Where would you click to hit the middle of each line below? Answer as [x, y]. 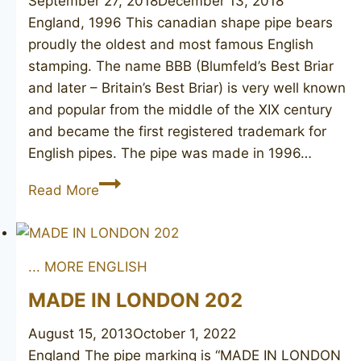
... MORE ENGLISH [88, 266]
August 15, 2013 [81, 333]
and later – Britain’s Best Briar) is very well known [187, 88]
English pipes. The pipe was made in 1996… [170, 154]
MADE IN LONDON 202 [135, 300]
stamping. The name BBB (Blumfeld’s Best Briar [181, 66]
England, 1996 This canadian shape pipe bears [180, 23]
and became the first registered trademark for [177, 132]
